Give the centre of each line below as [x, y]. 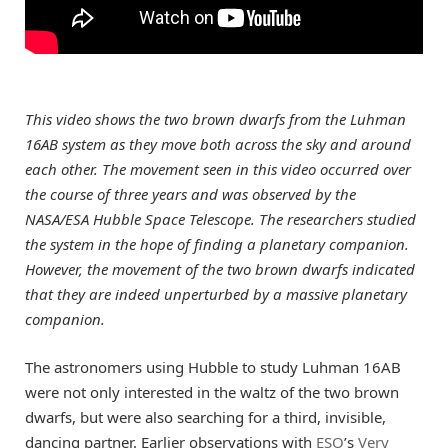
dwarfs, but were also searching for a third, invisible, [205, 417]
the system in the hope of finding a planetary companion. [217, 243]
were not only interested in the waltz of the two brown [212, 392]
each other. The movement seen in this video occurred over [218, 168]
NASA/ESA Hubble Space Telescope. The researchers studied [220, 218]
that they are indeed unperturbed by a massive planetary [216, 293]
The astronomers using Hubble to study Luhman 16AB [213, 367]
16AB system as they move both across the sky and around [218, 143]
